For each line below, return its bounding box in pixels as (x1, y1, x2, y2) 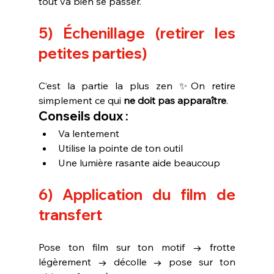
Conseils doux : (38, 108, 128, 124)
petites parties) (38, 43, 147, 62)
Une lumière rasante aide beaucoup (57, 156, 220, 169)
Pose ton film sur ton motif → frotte (38, 240, 236, 253)
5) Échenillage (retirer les (38, 23, 236, 42)
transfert (38, 205, 102, 224)
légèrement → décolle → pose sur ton (38, 255, 236, 268)
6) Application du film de (38, 185, 236, 204)
